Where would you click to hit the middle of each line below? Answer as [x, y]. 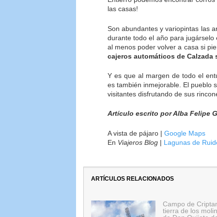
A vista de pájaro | [136, 133]
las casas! [123, 9]
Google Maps [185, 133]
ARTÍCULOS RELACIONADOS [132, 178]
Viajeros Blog [138, 142]
